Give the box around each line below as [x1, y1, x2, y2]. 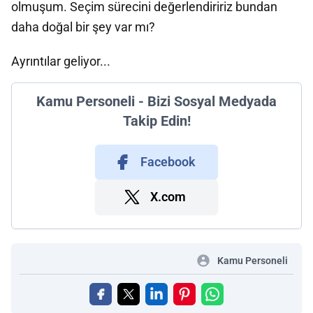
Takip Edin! [122, 112, 191, 129]
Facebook [140, 154, 196, 169]
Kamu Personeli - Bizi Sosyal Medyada [36, 93, 277, 110]
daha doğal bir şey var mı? [11, 20, 155, 34]
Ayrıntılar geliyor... [11, 54, 110, 68]
